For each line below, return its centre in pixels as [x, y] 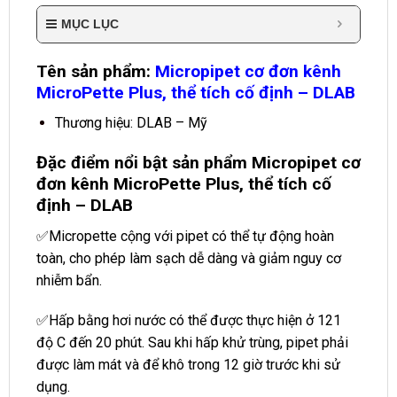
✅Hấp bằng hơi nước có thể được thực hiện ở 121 [189, 321]
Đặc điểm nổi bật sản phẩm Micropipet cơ [198, 163]
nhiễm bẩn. [69, 280]
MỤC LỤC [90, 23]
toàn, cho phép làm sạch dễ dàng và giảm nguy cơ [189, 258]
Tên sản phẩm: [96, 71]
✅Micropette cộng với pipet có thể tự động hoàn [185, 236]
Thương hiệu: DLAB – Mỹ [131, 123]
